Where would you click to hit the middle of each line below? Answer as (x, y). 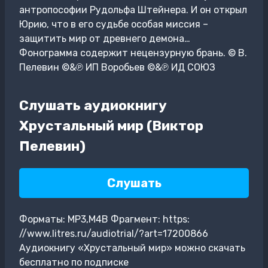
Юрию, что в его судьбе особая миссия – (114, 24)
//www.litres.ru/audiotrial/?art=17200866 (114, 234)
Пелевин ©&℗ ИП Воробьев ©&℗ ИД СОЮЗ (117, 67)
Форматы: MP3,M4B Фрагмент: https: (104, 220)
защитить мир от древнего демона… (105, 38)
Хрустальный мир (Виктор (111, 126)
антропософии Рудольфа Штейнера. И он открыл (133, 10)
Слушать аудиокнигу (93, 106)
